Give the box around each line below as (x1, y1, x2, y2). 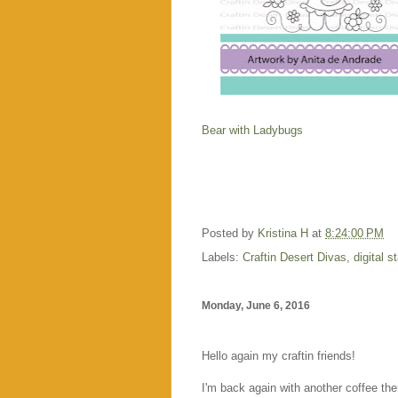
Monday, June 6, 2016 (202, 298, 310, 312)
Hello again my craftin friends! (202, 349, 355, 363)
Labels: (202, 250, 243, 264)
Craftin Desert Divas (243, 250, 346, 264)
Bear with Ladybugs (202, 123, 303, 137)
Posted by (202, 226, 258, 240)
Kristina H (258, 226, 308, 240)
